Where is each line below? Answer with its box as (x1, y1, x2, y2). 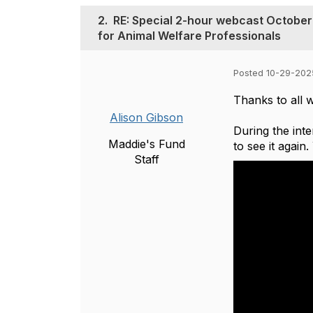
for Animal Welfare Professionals (98, 29, 281, 43)
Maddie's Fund (108, 137, 185, 152)
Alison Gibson (110, 110, 183, 125)
